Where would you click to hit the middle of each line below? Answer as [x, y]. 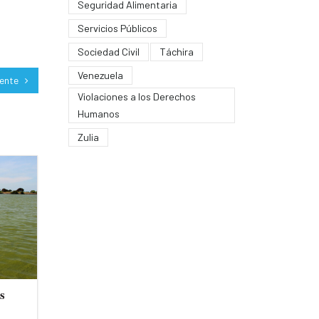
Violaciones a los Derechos [136, 96]
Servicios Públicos [117, 28]
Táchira [176, 51]
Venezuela [100, 75]
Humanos [98, 113]
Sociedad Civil [108, 51]
